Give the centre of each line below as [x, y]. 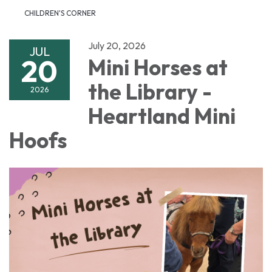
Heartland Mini [162, 116]
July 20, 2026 [117, 46]
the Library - [150, 92]
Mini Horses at [158, 68]
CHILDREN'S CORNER [60, 13]
